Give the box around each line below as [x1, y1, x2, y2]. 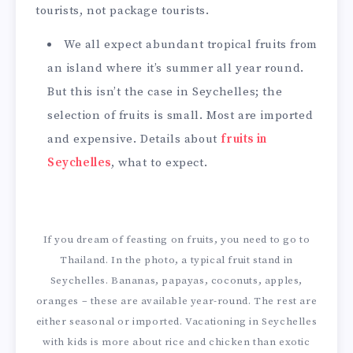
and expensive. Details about [47, 132, 221, 147]
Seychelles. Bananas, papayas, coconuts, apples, [50, 273, 303, 287]
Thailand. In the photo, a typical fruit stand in [60, 253, 293, 266]
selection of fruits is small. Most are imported [47, 108, 314, 124]
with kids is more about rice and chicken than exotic [43, 335, 310, 348]
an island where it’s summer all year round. [47, 61, 304, 76]
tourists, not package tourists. [35, 3, 210, 19]
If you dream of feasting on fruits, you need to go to [43, 232, 310, 246]
